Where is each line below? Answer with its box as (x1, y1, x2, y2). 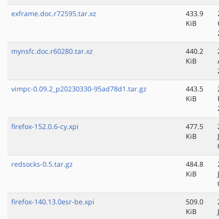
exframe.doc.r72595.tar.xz (11, 9, 96, 19)
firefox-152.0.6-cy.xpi (11, 122, 79, 131)
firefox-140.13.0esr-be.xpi (11, 197, 94, 207)
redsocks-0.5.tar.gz (11, 159, 73, 169)
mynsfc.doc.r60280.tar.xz (11, 46, 93, 56)
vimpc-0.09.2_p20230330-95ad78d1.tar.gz (11, 84, 147, 94)
